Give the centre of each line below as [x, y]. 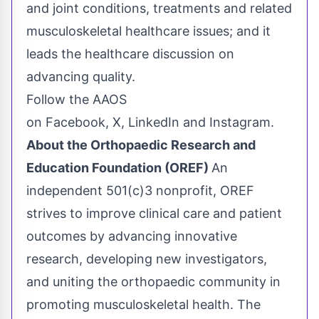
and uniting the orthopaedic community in [153, 282]
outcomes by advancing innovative [132, 236]
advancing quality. [81, 77]
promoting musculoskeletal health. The [143, 305]
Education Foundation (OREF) [119, 168]
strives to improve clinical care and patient [154, 214]
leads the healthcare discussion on [130, 54]
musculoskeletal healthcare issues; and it [148, 31]
